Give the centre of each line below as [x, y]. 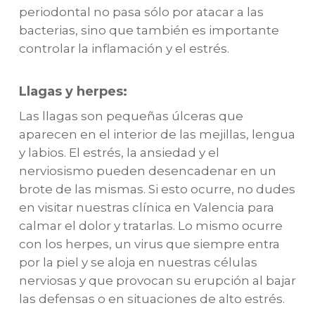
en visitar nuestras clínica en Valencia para [146, 207]
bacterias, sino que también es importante [149, 30]
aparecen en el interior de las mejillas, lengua [157, 134]
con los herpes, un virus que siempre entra [149, 244]
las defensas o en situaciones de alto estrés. [152, 299]
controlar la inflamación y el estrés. [124, 48]
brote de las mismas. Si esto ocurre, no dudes [157, 189]
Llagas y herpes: [73, 91]
